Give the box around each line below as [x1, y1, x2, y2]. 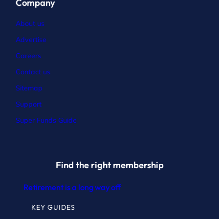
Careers [16, 51, 41, 60]
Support [16, 99, 42, 109]
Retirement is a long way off [23, 182, 121, 192]
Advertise [16, 35, 46, 44]
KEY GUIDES [31, 202, 75, 212]
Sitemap [16, 83, 43, 92]
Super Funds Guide [16, 115, 77, 125]
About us [16, 19, 44, 28]
